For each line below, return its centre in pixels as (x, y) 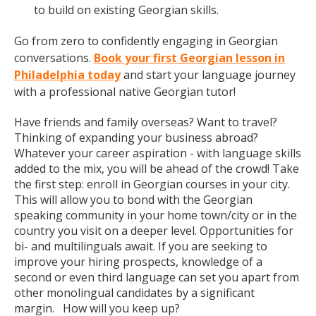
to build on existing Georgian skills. (126, 10)
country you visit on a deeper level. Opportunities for (154, 231)
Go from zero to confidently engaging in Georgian (146, 41)
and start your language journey (208, 75)
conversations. (54, 58)
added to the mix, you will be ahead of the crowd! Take (157, 169)
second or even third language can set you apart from (157, 277)
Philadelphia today (67, 75)
